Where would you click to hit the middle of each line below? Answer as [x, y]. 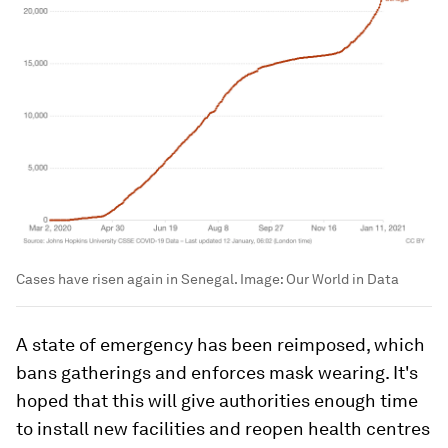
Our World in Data [342, 278]
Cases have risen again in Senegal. [128, 278]
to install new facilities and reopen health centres [223, 428]
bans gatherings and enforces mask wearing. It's [217, 372]
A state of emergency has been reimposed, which [220, 344]
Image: [263, 278]
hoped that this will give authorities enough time [217, 400]
